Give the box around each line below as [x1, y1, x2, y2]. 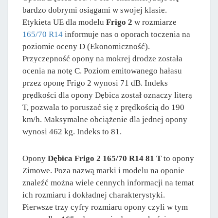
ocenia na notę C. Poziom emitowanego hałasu [22, 66, 182, 75]
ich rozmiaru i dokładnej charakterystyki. [22, 190, 165, 200]
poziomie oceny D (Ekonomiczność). [22, 41, 150, 51]
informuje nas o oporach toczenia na [63, 29, 190, 39]
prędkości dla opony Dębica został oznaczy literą [22, 90, 192, 100]
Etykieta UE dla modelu [22, 17, 106, 27]
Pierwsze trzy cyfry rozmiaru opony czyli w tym [22, 202, 188, 212]
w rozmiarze [134, 17, 177, 27]
